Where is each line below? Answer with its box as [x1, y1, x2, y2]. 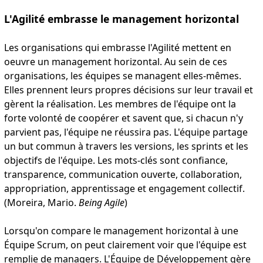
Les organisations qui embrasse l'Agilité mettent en [4, 41, 231, 55]
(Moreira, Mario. [4, 196, 79, 210]
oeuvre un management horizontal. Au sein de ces [4, 55, 227, 69]
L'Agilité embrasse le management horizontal [4, 12, 239, 26]
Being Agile [78, 196, 124, 210]
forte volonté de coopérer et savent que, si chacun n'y [4, 112, 243, 125]
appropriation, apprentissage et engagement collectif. [4, 182, 245, 195]
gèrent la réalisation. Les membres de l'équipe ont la [4, 97, 236, 111]
